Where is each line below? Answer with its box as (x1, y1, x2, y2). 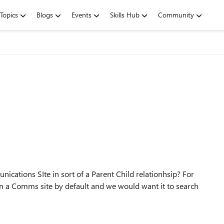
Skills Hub (110, 10, 139, 19)
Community (158, 10, 194, 19)
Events (71, 10, 91, 19)
